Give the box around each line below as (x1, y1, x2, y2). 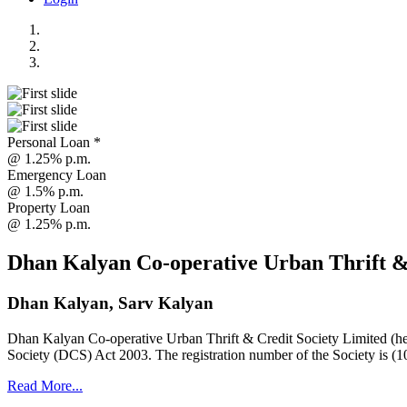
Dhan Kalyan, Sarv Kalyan (7, 293, 213, 313)
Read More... (7, 377, 83, 393)
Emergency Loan (7, 167, 106, 183)
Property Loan (7, 200, 90, 215)
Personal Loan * (7, 134, 101, 150)
